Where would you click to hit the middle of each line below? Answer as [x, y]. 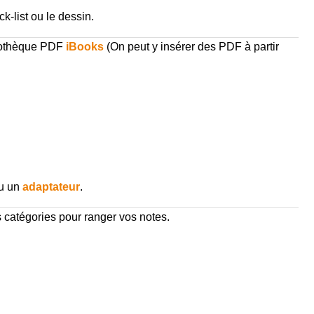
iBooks [84, 47]
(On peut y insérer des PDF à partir [191, 47]
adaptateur [51, 187]
